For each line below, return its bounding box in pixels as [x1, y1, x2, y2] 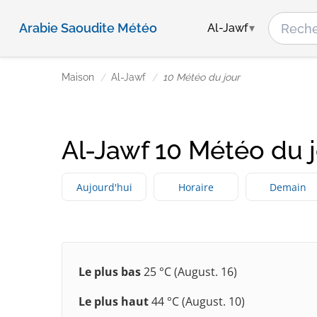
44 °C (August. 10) [149, 294, 245, 310]
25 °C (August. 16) [141, 264, 237, 280]
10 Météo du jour [163, 71, 240, 83]
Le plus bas [79, 264, 141, 280]
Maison [62, 71, 94, 83]
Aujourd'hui [76, 180, 132, 194]
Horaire [178, 180, 214, 194]
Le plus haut [79, 294, 149, 310]
